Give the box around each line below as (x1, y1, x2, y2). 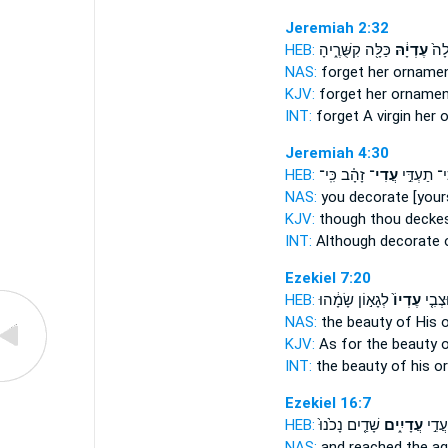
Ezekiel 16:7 (284, 394, 371, 412)
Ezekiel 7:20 (284, 269, 371, 287)
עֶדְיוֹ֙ (388, 291, 421, 309)
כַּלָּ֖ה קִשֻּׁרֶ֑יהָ (318, 41, 391, 59)
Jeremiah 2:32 (284, 19, 389, 37)
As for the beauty (314, 335, 441, 353)
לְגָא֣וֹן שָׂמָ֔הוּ (318, 291, 389, 309)
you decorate (316, 188, 413, 206)
